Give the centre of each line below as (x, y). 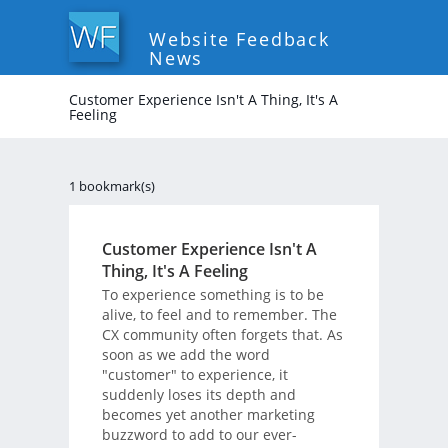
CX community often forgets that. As (222, 334)
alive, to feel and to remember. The (219, 314)
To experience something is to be (212, 294)
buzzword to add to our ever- (199, 434)
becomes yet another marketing (208, 414)
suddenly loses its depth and (198, 394)
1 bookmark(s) (112, 186)
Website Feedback (239, 39)
